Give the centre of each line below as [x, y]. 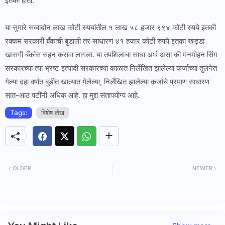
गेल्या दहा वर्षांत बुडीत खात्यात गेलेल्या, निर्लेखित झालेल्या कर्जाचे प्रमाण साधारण [107, 82]
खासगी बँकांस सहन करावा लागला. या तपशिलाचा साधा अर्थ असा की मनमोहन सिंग [111, 55]
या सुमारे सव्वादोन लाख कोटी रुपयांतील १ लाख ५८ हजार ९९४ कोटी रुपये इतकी [110, 28]
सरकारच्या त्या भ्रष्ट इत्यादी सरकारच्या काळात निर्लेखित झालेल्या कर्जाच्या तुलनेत [111, 68]
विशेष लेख [53, 113]
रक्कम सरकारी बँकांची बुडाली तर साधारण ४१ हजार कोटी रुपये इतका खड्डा [105, 41]
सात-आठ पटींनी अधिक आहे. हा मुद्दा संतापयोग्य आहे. [72, 95]
